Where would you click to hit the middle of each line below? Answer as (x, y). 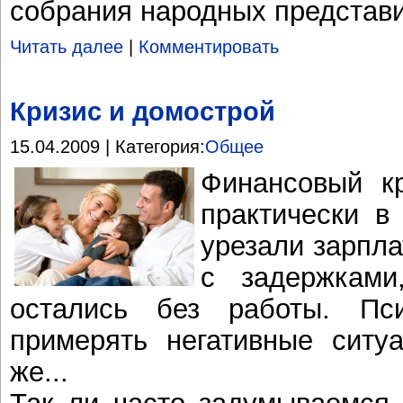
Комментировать (209, 47)
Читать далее (67, 47)
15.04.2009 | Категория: (107, 146)
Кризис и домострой (143, 112)
